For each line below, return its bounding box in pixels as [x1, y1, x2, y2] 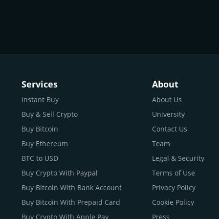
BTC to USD [22, 153, 58, 163]
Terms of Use [152, 168, 195, 177]
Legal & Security [152, 153, 204, 163]
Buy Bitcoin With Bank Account [22, 183, 122, 192]
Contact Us [152, 124, 187, 133]
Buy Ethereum [22, 139, 68, 148]
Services [22, 78, 58, 90]
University [152, 109, 185, 119]
